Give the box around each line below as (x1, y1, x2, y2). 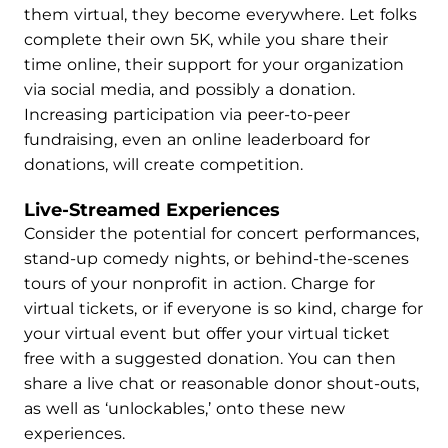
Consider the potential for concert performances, (24, 224, 419, 243)
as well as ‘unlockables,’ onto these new (24, 399, 345, 418)
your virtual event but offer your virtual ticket (24, 324, 390, 343)
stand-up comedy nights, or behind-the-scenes (24, 249, 409, 268)
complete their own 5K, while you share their (24, 30, 388, 49)
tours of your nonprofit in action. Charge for (24, 274, 375, 293)
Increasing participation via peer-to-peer (24, 105, 350, 124)
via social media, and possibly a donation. (24, 80, 355, 99)
